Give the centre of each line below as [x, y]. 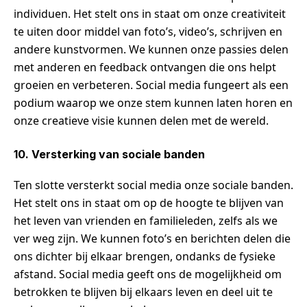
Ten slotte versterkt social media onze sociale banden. [153, 185]
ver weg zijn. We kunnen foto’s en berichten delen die [152, 239]
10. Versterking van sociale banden [109, 155]
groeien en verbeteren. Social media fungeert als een [151, 85]
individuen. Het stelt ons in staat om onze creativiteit [150, 14]
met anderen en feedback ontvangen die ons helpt [145, 67]
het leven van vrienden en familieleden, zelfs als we [146, 221]
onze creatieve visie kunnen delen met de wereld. [141, 121]
